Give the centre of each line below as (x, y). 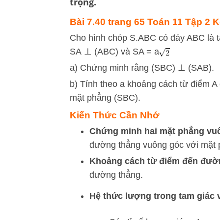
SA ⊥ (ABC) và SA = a (114, 52)
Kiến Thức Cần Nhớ (115, 115)
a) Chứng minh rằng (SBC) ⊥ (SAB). (142, 68)
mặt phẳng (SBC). (105, 98)
